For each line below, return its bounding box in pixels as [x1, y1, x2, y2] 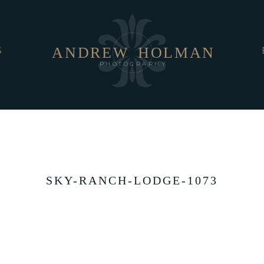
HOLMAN [138, 44, 215, 61]
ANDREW [52, 44, 130, 61]
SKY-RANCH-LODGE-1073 [46, 173, 218, 187]
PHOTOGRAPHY [99, 61, 168, 68]
